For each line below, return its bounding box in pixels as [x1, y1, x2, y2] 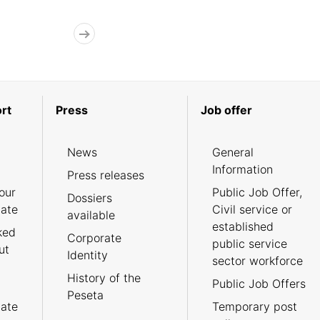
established [211, 219, 274, 234]
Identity [66, 248, 108, 263]
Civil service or [211, 202, 292, 217]
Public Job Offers [211, 276, 306, 291]
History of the [66, 271, 141, 286]
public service [211, 236, 287, 251]
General [211, 145, 254, 160]
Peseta [66, 288, 104, 303]
